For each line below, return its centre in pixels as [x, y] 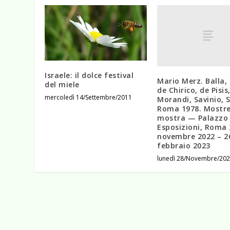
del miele [62, 85]
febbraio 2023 [184, 146]
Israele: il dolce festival [89, 75]
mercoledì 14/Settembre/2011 [89, 98]
